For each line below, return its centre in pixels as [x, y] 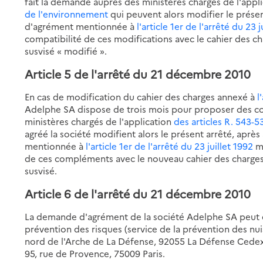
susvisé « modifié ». [66, 50]
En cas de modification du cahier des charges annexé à [141, 96]
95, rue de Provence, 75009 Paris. [95, 253]
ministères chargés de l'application [100, 121]
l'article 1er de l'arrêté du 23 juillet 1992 [170, 146]
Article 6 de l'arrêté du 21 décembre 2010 [138, 193]
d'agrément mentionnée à [81, 26]
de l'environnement [67, 14]
